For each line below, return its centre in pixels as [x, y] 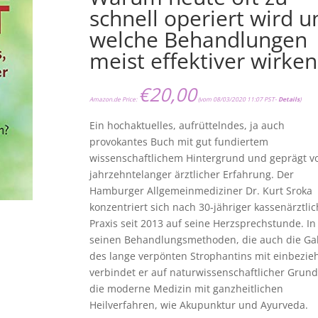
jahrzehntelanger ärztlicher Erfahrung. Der [192, 175]
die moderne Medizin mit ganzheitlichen [187, 289]
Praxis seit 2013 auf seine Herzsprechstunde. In [203, 224]
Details [289, 99]
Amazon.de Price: [114, 99]
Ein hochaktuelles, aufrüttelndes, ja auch [187, 126]
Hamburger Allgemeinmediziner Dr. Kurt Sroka [201, 191]
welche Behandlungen [199, 40]
